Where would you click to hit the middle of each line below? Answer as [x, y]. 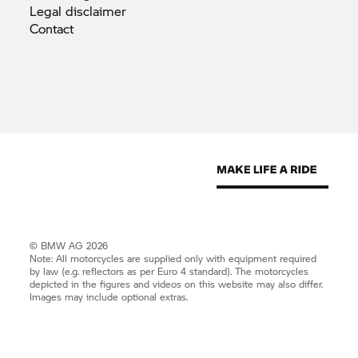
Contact [52, 28]
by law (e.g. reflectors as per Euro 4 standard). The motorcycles [169, 271]
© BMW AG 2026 [69, 245]
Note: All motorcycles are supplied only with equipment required [173, 258]
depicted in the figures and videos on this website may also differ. [177, 284]
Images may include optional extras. [109, 296]
